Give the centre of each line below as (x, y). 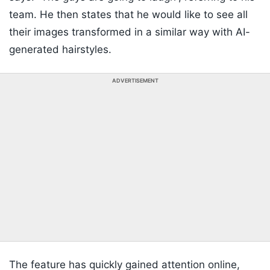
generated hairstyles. (60, 50)
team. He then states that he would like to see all (128, 15)
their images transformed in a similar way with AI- (130, 32)
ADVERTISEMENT (135, 81)
